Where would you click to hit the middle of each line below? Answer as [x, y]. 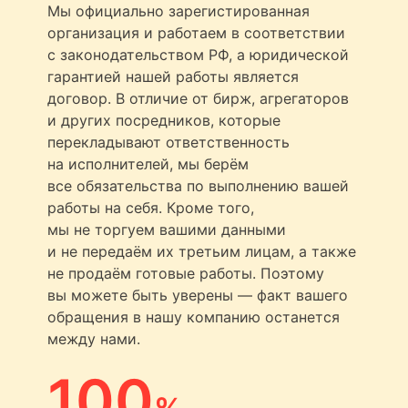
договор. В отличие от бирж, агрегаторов [198, 98]
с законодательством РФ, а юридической [198, 54]
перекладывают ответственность [168, 142]
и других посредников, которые [164, 120]
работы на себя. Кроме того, [151, 207]
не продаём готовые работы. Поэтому [186, 273]
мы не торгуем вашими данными [167, 229]
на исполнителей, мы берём [148, 163]
